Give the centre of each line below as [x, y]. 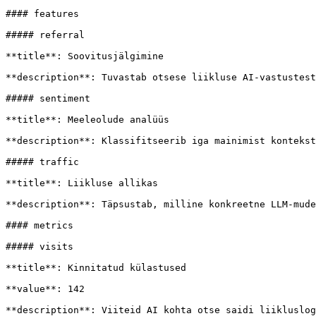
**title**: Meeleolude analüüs [87, 120]
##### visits [39, 247]
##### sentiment [48, 98]
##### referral [45, 35]
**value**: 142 [45, 289]
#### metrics [39, 225]
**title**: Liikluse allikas [82, 183]
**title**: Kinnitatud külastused [96, 268]
